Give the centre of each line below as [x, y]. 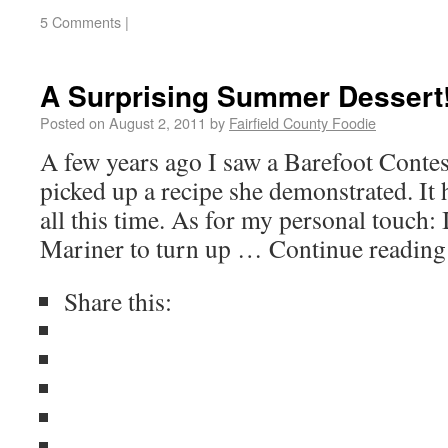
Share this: [118, 301]
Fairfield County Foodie [302, 122]
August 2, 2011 [157, 122]
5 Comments [80, 21]
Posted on [72, 122]
